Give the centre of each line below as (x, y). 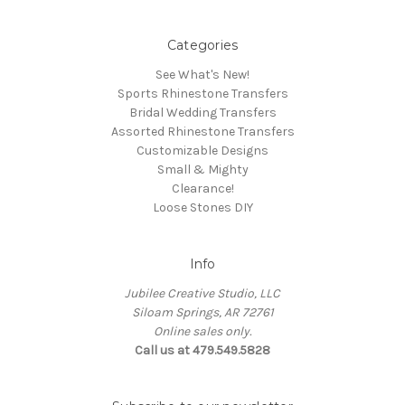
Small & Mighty (202, 169)
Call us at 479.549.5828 (202, 350)
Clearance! (202, 188)
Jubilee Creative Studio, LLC (202, 293)
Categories (202, 45)
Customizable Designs (202, 150)
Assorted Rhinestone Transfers (202, 131)
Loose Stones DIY (202, 207)
